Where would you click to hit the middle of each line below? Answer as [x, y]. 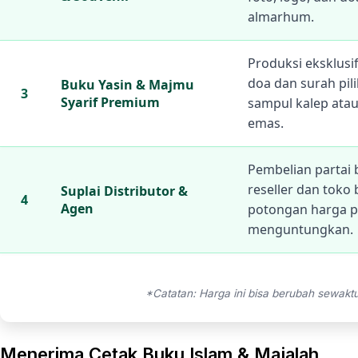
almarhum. [281, 17]
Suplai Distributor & [124, 191]
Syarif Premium [110, 103]
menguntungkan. [300, 230]
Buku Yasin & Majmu [127, 85]
